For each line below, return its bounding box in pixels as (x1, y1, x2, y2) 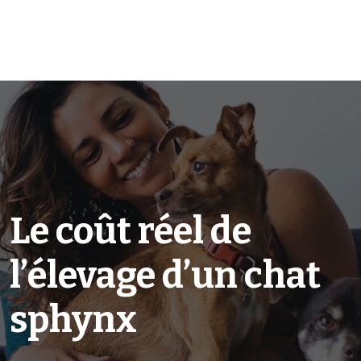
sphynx (10, 298, 137, 342)
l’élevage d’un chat (10, 254, 321, 297)
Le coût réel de (10, 210, 251, 253)
